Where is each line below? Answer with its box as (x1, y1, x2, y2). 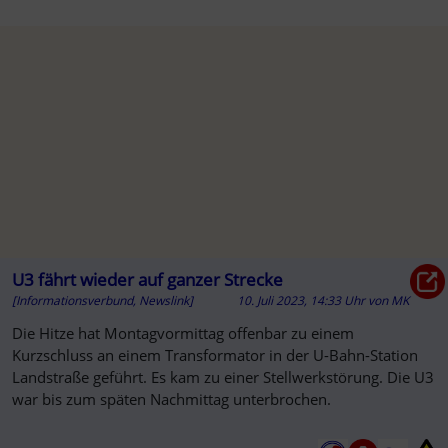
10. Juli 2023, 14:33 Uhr (236, 291, 368, 309)
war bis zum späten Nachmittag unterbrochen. (11, 388, 331, 409)
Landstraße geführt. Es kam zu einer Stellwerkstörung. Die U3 (11, 366, 434, 387)
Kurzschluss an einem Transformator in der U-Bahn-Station (11, 344, 418, 365)
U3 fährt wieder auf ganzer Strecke (11, 267, 283, 291)
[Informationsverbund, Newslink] (11, 291, 193, 309)
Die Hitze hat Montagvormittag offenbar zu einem (11, 322, 354, 343)
